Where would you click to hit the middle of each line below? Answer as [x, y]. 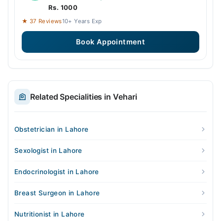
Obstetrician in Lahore [52, 129]
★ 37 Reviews [42, 21]
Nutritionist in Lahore [50, 214]
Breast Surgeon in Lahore [57, 193]
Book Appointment [110, 42]
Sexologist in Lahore [48, 151]
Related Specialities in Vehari [84, 97]
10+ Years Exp [82, 21]
